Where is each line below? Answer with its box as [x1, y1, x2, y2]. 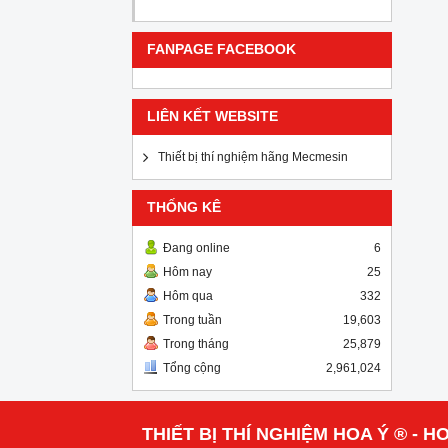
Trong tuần [163, 313, 222, 327]
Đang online [163, 241, 230, 255]
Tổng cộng [163, 361, 221, 375]
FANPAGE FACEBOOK [147, 42, 296, 57]
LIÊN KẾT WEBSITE [147, 109, 278, 124]
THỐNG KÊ [147, 200, 221, 215]
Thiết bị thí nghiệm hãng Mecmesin [158, 150, 348, 164]
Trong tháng [163, 337, 229, 351]
